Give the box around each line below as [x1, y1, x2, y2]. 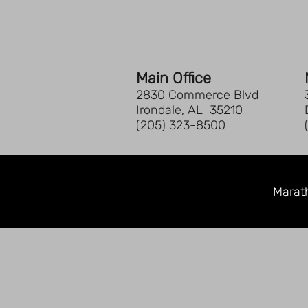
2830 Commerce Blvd [136, 87, 258, 102]
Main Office [136, 68, 211, 87]
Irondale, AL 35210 [136, 102, 243, 118]
